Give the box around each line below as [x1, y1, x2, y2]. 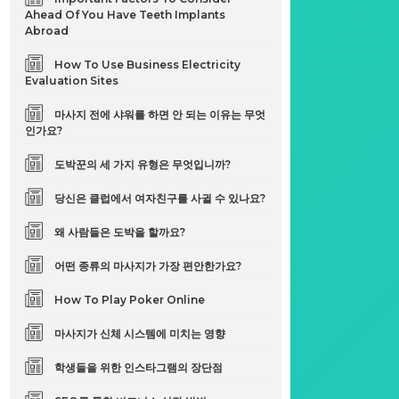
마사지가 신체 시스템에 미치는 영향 [54, 327, 226, 340]
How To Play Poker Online [54, 293, 206, 306]
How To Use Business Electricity [54, 58, 241, 71]
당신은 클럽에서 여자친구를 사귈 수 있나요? [54, 191, 266, 205]
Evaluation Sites [25, 74, 119, 87]
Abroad [25, 24, 69, 37]
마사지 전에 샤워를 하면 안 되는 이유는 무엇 [54, 108, 266, 121]
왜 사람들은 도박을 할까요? [54, 225, 186, 239]
